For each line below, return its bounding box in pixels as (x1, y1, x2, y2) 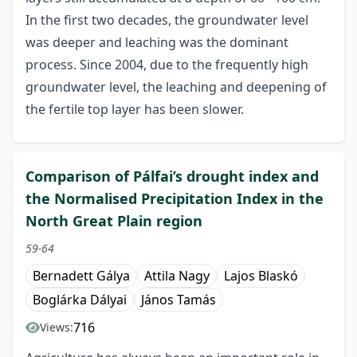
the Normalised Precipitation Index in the (25, 189, 324, 209)
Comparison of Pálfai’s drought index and (25, 167, 319, 186)
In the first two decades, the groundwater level (25, 11, 308, 29)
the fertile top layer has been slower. (25, 100, 244, 119)
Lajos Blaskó (224, 267, 298, 285)
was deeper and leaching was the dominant (25, 33, 288, 52)
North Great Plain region (25, 211, 202, 231)
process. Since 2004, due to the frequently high (25, 56, 308, 74)
